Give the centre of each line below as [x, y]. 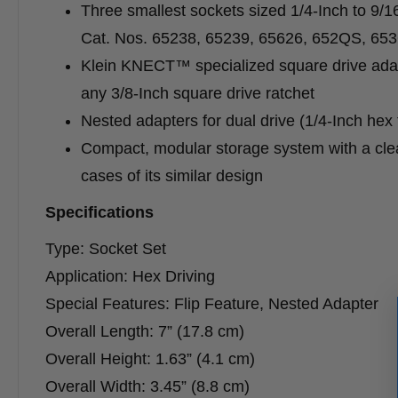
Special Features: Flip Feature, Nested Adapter [212, 304]
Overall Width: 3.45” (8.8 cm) [147, 387]
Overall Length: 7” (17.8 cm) [145, 332]
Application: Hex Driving [130, 277]
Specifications [102, 213]
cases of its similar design [172, 176]
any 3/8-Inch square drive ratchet [198, 94]
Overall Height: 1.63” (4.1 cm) [150, 359]
